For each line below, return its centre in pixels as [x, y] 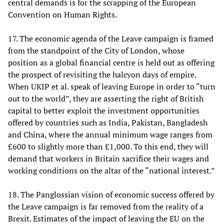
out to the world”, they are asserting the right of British [106, 98]
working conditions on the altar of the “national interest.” [111, 170]
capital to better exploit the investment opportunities [104, 110]
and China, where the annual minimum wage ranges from [110, 134]
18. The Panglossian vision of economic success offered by [111, 194]
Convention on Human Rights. [62, 14]
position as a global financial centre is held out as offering [111, 62]
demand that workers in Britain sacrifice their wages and [108, 158]
